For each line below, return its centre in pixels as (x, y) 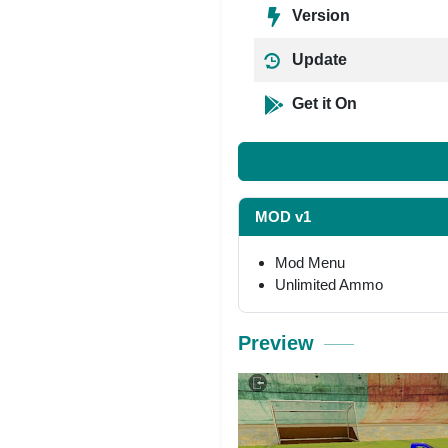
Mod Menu (310, 262)
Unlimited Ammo (329, 284)
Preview (276, 342)
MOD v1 (283, 216)
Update (317, 59)
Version (319, 15)
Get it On (322, 103)
